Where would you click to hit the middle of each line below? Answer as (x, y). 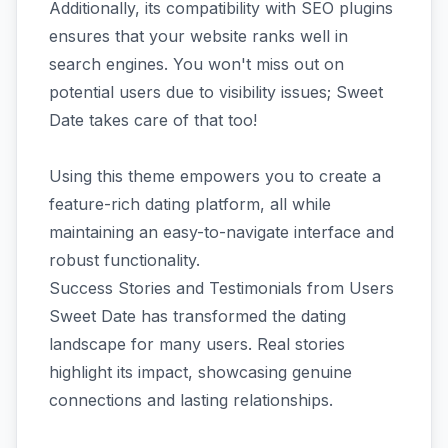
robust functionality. (124, 259)
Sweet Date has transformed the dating (197, 315)
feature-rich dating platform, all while (190, 203)
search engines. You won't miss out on (196, 63)
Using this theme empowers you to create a (215, 175)
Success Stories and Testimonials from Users (221, 287)
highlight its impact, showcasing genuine (200, 371)
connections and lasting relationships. (191, 399)
